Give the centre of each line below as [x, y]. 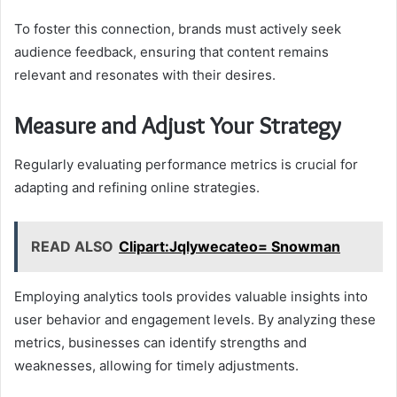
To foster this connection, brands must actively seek [178, 28]
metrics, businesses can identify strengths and [160, 343]
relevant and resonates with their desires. [145, 74]
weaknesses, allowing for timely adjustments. [156, 366]
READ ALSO [72, 247]
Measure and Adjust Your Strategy [178, 125]
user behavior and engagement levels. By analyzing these [195, 320]
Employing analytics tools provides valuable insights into [191, 297]
